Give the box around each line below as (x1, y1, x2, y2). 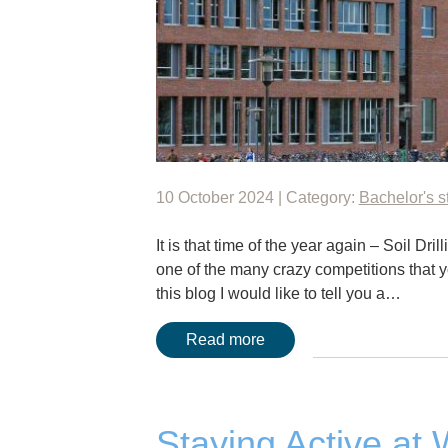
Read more (185, 330, 265, 348)
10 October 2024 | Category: (155, 188, 359, 206)
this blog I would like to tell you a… (155, 284, 401, 302)
